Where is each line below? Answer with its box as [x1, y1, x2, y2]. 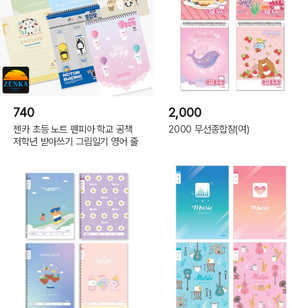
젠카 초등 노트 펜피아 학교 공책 [13, 123, 133, 135]
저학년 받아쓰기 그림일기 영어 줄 [13, 135, 138, 148]
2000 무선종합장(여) [168, 123, 250, 135]
